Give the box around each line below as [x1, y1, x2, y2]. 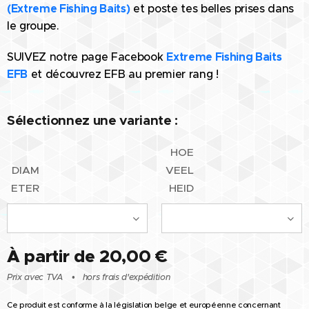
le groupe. [7, 19, 59, 33]
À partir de [7, 245, 100, 268]
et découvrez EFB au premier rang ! [30, 67, 219, 81]
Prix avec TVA [7, 272, 63, 283]
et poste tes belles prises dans [133, 1, 294, 16]
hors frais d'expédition [82, 272, 170, 283]
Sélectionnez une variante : [7, 112, 179, 130]
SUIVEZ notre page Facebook [7, 50, 163, 64]
